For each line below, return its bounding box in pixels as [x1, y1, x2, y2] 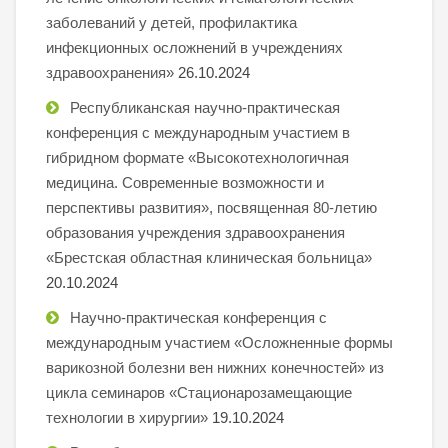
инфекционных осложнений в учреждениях [46, 38, 343, 56]
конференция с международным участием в [46, 123, 350, 141]
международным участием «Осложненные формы [46, 333, 393, 351]
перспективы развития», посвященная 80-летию [46, 198, 377, 216]
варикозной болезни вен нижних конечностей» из [46, 358, 384, 376]
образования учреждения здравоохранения [46, 223, 345, 241]
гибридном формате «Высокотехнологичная [46, 148, 349, 166]
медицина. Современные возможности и [46, 173, 324, 191]
